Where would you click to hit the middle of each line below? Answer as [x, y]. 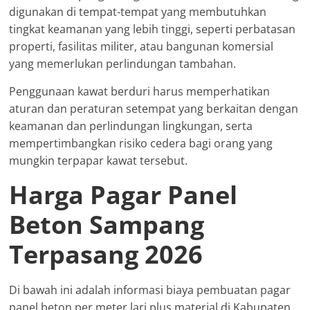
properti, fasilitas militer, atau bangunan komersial [142, 47]
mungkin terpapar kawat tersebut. [99, 161]
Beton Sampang [107, 225]
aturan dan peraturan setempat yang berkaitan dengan [154, 109]
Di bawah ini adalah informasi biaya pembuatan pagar [150, 290]
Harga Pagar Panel [124, 195]
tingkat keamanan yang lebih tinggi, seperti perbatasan [153, 29]
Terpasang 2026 [106, 255]
